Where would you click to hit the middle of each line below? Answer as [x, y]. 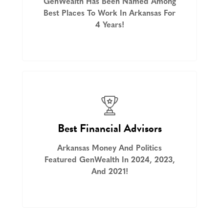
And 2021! [109, 172]
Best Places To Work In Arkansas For [109, 14]
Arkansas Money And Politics [109, 149]
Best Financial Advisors [109, 128]
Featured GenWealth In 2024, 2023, [109, 161]
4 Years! [109, 26]
